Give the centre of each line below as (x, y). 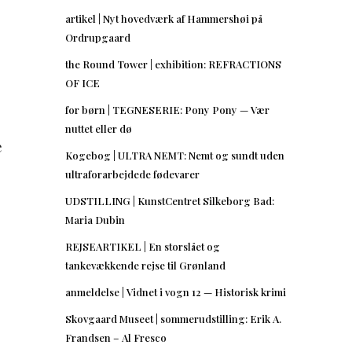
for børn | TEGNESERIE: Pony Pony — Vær (167, 109)
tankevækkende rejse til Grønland (145, 265)
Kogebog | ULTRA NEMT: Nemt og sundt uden (175, 155)
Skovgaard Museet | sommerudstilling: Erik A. (173, 318)
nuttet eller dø (99, 128)
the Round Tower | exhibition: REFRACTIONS (173, 64)
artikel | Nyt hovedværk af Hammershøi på (164, 18)
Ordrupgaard (98, 37)
